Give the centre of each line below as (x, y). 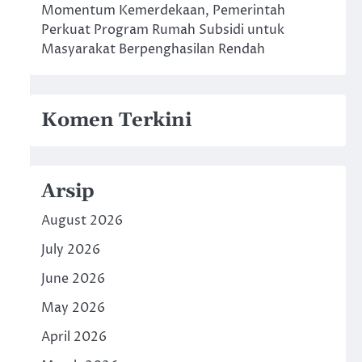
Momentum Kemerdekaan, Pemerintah (163, 11)
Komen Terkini (116, 120)
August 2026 (82, 221)
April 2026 (74, 337)
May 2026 (73, 308)
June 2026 (73, 279)
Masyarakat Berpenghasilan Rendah (153, 49)
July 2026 (70, 250)
